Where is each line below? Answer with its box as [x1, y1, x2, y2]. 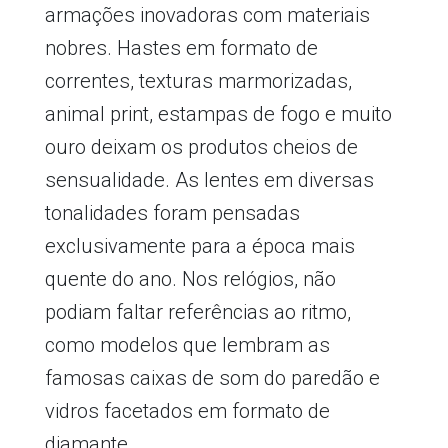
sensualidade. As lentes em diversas [44, 167, 374, 192]
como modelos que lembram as [44, 332, 330, 357]
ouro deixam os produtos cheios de [44, 134, 358, 159]
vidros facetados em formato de [44, 398, 330, 423]
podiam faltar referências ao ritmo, [44, 299, 351, 324]
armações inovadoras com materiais [44, 2, 370, 27]
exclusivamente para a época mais [44, 233, 355, 258]
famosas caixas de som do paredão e [44, 365, 380, 390]
